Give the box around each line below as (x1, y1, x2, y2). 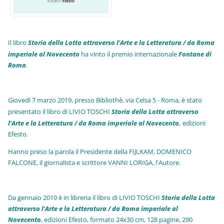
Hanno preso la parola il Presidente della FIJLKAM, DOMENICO (8, 146, 192, 156)
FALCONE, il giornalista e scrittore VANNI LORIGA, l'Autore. (8, 157, 181, 167)
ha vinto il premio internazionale (81, 49, 179, 58)
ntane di (186, 49, 212, 58)
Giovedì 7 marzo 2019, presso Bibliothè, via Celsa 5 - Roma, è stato (8, 95, 202, 104)
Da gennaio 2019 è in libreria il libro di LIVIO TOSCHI (8, 192, 162, 202)
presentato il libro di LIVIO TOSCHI (8, 106, 112, 116)
